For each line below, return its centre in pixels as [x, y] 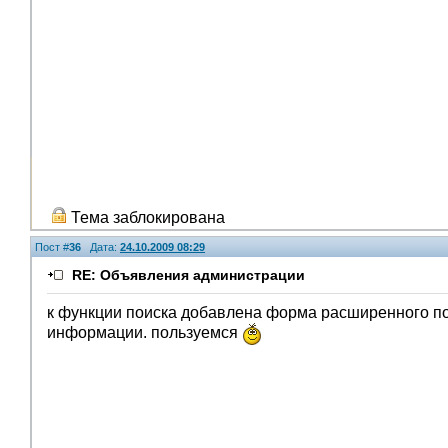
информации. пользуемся [144, 333]
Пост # [52, 247]
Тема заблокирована [146, 217]
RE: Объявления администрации [188, 275]
